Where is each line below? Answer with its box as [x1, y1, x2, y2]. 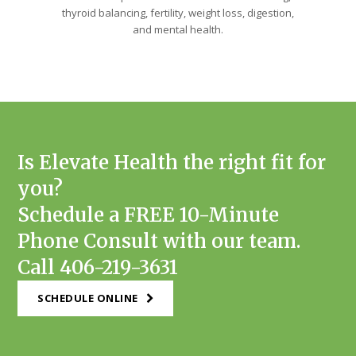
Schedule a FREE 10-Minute [17, 202, 280, 227]
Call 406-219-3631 [17, 254, 179, 280]
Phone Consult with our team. [17, 228, 301, 253]
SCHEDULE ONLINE [37, 290, 138, 305]
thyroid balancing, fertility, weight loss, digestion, [62, 5, 294, 20]
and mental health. [133, 21, 223, 37]
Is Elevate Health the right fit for [17, 149, 327, 175]
